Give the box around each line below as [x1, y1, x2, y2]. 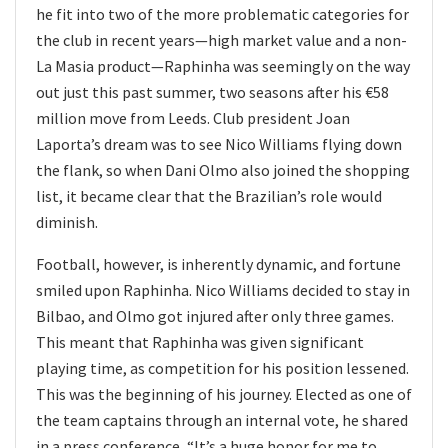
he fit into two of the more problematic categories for [36, 4, 409, 25]
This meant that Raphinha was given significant [36, 332, 364, 353]
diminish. [36, 212, 98, 233]
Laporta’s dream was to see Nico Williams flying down [36, 134, 402, 155]
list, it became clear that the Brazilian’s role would [36, 186, 382, 207]
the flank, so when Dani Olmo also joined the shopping [36, 160, 410, 181]
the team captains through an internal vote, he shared [36, 410, 408, 431]
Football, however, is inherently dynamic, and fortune [36, 254, 401, 275]
